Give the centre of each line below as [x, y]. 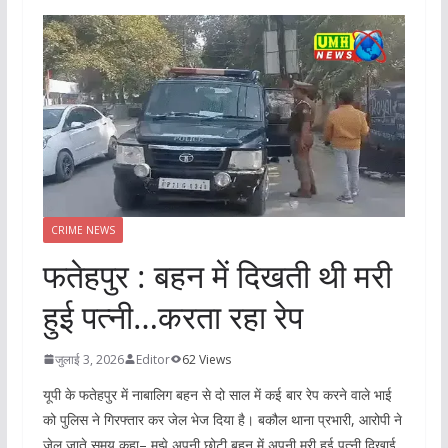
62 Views [206, 359]
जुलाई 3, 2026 [89, 359]
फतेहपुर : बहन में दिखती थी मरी [217, 275]
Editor [152, 359]
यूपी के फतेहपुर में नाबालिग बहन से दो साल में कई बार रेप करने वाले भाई [217, 394]
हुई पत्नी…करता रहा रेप [172, 316]
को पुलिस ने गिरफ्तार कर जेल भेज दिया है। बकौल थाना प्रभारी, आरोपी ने [222, 419]
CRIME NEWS [82, 229]
